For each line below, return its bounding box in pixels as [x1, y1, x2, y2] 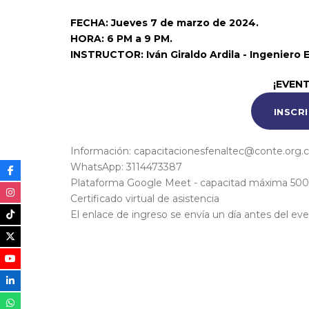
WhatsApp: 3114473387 [70, 160, 182, 173]
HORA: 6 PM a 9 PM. [70, 32, 172, 46]
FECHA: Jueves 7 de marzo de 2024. [70, 17, 259, 30]
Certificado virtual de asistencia [70, 192, 219, 205]
